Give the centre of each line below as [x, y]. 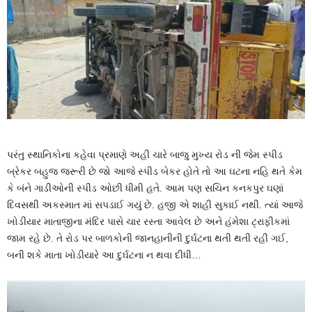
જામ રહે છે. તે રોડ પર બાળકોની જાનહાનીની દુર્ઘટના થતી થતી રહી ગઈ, [148, 239]
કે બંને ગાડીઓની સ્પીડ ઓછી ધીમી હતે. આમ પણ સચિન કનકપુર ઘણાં [145, 188]
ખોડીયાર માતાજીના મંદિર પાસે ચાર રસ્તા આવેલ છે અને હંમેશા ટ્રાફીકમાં [148, 222]
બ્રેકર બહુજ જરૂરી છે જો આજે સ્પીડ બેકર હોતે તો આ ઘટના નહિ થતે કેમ [155, 172]
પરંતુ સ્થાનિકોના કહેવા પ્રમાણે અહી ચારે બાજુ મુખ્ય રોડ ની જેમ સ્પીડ [145, 155]
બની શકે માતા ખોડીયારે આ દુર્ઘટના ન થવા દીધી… [104, 255]
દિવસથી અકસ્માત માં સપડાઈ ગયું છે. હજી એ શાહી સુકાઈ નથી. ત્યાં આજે [155, 205]
